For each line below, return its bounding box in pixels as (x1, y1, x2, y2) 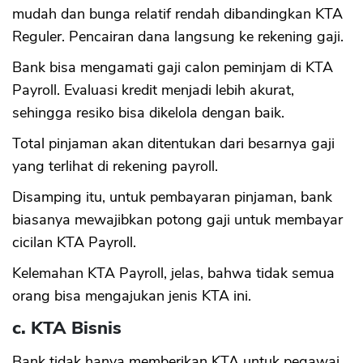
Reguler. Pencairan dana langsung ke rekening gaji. (12, 27, 344, 47)
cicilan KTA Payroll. (12, 233, 136, 253)
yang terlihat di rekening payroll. (12, 156, 218, 177)
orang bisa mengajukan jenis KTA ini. (12, 286, 275, 306)
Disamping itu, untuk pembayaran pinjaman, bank (12, 187, 332, 207)
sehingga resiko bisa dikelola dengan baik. (12, 103, 284, 123)
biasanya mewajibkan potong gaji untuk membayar (12, 210, 343, 230)
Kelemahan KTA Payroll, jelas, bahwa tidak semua (12, 263, 335, 284)
